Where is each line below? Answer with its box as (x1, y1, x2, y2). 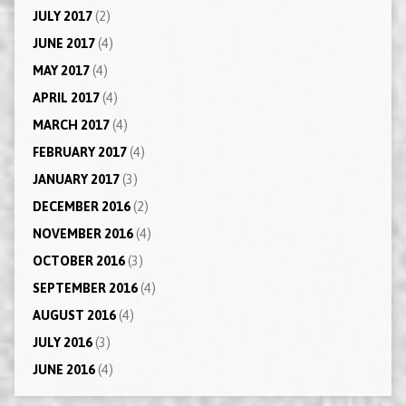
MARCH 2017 (32, 117, 110, 132)
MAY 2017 (32, 63, 90, 78)
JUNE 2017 (32, 35, 95, 51)
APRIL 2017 (32, 90, 100, 105)
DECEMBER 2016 (32, 198, 130, 214)
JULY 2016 (32, 334, 92, 350)
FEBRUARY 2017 (32, 144, 127, 159)
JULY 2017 (32, 8, 92, 24)
